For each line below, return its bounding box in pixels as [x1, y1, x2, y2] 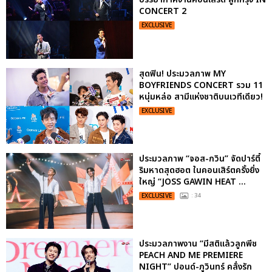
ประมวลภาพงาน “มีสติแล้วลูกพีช [139, 237, 257, 251]
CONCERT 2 [139, 5, 186, 18]
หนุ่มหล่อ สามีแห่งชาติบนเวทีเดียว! [139, 90, 263, 103]
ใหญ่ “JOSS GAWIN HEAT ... [139, 175, 246, 188]
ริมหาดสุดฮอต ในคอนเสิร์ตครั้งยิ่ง [139, 163, 259, 177]
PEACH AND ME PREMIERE [139, 249, 243, 262]
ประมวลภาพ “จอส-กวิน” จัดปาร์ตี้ [139, 152, 260, 165]
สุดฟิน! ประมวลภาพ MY [139, 67, 226, 80]
